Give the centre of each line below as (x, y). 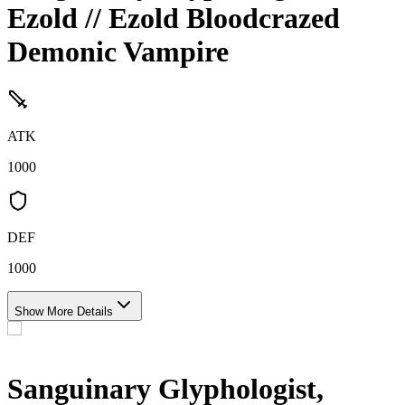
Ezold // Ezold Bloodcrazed (174, 19)
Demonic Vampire (118, 52)
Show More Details (64, 311)
